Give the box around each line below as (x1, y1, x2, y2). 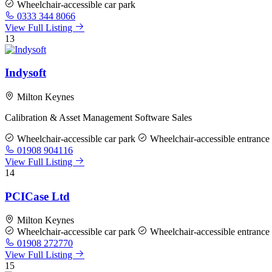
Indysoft (5, 66, 46, 80)
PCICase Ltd (5, 189, 70, 203)
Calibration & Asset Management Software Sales (5, 112, 192, 123)
